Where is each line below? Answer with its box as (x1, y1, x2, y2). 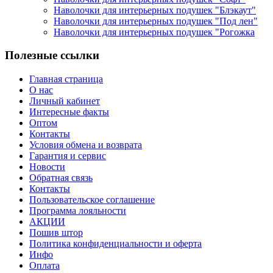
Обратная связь (29, 172, 93, 183)
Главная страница (29, 74, 103, 85)
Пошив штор (29, 227, 83, 238)
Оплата (29, 260, 60, 271)
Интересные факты (29, 107, 109, 118)
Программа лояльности (29, 205, 126, 216)
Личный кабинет (29, 96, 100, 107)
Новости (29, 161, 65, 172)
